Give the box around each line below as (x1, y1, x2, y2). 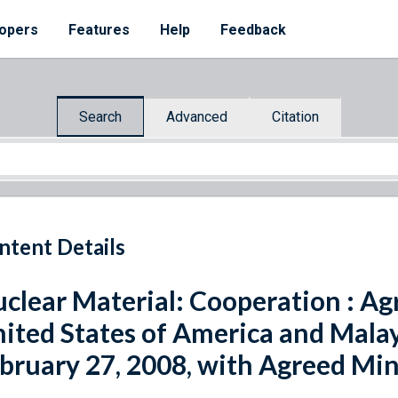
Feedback (220, 21, 286, 38)
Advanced (166, 107, 227, 125)
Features (68, 21, 130, 38)
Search (79, 107, 122, 125)
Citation (272, 107, 319, 125)
